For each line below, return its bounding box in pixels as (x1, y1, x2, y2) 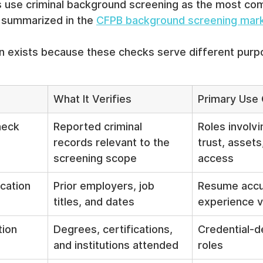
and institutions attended (53, 239, 178, 252)
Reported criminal (53, 120, 145, 133)
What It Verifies (53, 93, 131, 106)
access (198, 152, 234, 165)
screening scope (53, 152, 137, 165)
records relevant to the (53, 136, 173, 149)
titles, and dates (53, 195, 134, 208)
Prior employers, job (53, 180, 157, 193)
